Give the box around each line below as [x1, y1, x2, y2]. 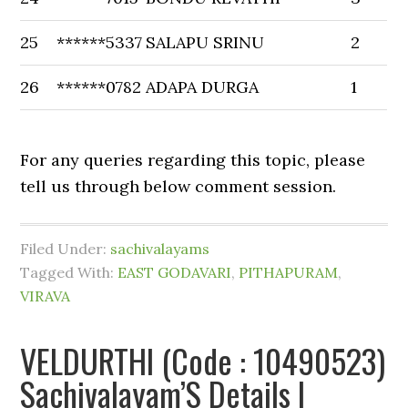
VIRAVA [20, 287, 71, 305]
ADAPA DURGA [146, 76, 260, 97]
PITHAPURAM [239, 263, 339, 281]
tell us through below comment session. [20, 176, 337, 197]
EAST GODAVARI [117, 263, 232, 281]
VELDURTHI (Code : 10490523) [20, 336, 386, 384]
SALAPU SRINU [146, 32, 265, 53]
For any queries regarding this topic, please [20, 149, 366, 170]
